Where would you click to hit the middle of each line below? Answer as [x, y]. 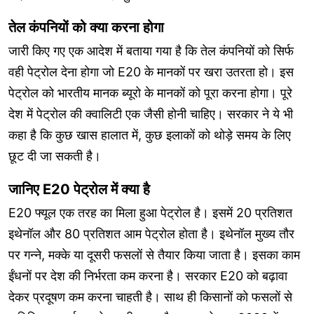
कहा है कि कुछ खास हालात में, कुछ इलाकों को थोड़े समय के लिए [150, 135]
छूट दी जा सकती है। [55, 156]
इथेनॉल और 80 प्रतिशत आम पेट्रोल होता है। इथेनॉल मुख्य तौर [151, 234]
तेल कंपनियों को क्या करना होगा [86, 27]
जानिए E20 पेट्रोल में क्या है [79, 189]
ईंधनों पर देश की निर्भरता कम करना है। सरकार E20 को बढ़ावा [148, 276]
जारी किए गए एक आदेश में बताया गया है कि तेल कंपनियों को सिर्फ [151, 51]
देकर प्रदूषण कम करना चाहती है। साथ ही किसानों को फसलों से [150, 297]
